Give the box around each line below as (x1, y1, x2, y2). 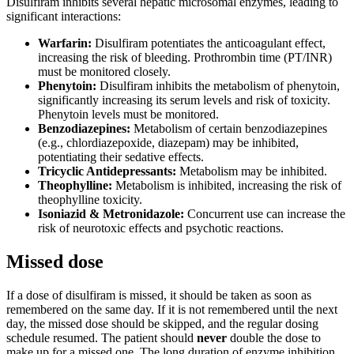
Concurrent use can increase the (184, 207, 345, 221)
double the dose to (227, 331, 321, 345)
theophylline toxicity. (38, 193, 142, 207)
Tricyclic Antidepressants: (38, 164, 176, 179)
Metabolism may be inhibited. (176, 164, 327, 179)
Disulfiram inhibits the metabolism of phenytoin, (96, 79, 340, 93)
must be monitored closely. (38, 65, 171, 79)
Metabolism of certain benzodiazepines (130, 122, 327, 136)
